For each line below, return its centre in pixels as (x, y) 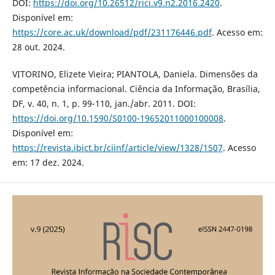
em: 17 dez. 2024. (48, 163)
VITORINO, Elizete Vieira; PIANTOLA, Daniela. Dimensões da (135, 74)
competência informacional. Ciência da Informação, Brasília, (136, 89)
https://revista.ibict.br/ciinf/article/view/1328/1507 (117, 148)
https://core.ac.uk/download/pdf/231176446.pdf (112, 33)
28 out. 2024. (38, 47)
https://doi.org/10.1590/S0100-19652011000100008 (118, 118)
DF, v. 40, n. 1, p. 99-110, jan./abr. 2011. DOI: (104, 104)
